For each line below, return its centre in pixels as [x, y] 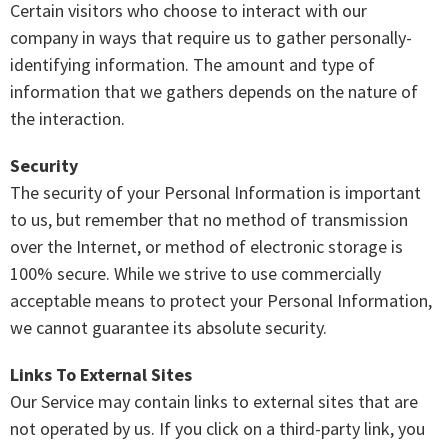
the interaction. [69, 119]
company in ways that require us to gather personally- [211, 38]
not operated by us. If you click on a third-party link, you [217, 429]
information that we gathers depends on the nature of [214, 92]
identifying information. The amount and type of [192, 65]
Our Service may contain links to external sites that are [214, 402]
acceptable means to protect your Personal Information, [221, 301]
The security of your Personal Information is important [215, 193]
